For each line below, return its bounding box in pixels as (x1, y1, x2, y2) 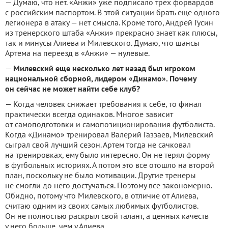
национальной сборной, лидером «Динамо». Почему (5, 73, 196, 84)
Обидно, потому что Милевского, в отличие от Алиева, (5, 190, 198, 201)
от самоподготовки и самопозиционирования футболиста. (5, 119, 214, 130)
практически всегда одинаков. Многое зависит (5, 109, 173, 120)
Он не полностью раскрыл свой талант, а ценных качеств (5, 211, 209, 221)
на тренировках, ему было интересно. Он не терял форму (5, 150, 209, 160)
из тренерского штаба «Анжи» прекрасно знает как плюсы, (5, 27, 217, 38)
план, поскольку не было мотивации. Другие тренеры (5, 170, 196, 181)
